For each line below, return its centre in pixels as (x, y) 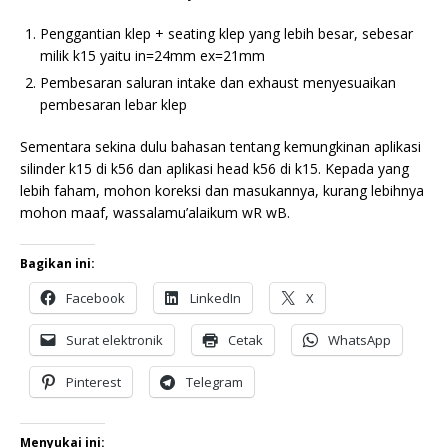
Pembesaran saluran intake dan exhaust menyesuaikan (218, 83)
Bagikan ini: (57, 264)
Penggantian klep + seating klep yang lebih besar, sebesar (226, 34)
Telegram (214, 382)
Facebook (95, 298)
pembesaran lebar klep (113, 105)
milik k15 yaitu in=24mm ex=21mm (152, 56)
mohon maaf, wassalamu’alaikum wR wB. (155, 213)
